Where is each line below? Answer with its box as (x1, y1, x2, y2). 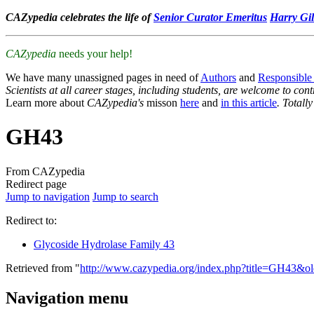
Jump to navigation (6, 190, 90, 203)
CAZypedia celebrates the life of (6, 11, 153, 23)
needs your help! (56, 48, 132, 60)
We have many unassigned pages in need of (6, 71, 200, 83)
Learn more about (6, 97, 87, 109)
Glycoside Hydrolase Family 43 (34, 238, 175, 250)
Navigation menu (6, 288, 128, 307)
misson (144, 97, 180, 109)
